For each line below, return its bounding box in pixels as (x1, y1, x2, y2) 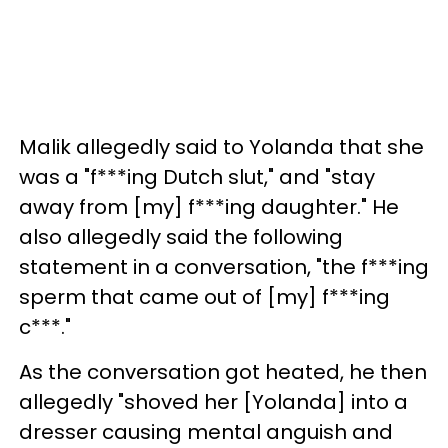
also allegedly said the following (19, 222, 343, 251)
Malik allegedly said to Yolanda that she (19, 132, 424, 161)
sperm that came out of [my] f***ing (19, 282, 390, 311)
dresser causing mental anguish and (19, 417, 393, 446)
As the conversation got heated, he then (19, 357, 427, 386)
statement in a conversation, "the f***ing (19, 252, 429, 281)
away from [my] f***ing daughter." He (19, 192, 399, 221)
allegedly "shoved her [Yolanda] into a (19, 387, 408, 416)
